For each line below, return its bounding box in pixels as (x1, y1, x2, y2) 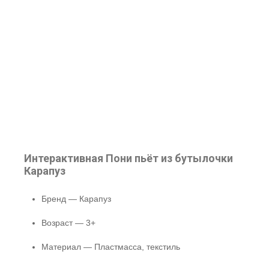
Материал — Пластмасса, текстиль (41, 242, 180, 252)
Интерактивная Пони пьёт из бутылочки (24, 152, 233, 165)
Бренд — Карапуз (41, 194, 111, 204)
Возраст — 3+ (41, 218, 95, 228)
